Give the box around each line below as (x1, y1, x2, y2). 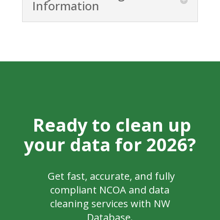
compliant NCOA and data (50, 183, 170, 196)
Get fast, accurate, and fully (45, 169, 175, 183)
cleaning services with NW (50, 196, 170, 210)
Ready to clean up (33, 112, 192, 137)
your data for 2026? (24, 132, 196, 157)
